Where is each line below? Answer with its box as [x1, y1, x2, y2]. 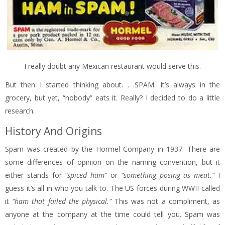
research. [5, 106, 35, 116]
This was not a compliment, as [115, 196, 220, 206]
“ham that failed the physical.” [12, 196, 115, 206]
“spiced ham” [65, 170, 107, 180]
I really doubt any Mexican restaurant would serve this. [24, 61, 201, 71]
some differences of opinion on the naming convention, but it [5, 157, 220, 167]
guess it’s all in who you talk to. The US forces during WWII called [5, 183, 220, 193]
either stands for [5, 170, 65, 180]
